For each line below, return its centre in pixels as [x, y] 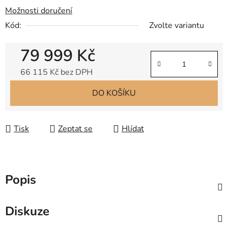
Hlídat [133, 129]
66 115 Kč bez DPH [56, 73]
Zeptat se [75, 129]
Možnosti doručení [39, 11]
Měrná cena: [42, 88]
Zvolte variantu [177, 26]
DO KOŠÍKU [114, 93]
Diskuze [27, 211]
